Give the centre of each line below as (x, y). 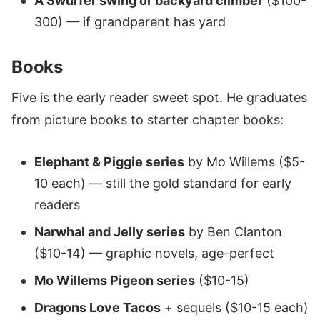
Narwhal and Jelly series (110, 231)
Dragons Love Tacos (97, 307)
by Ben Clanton (234, 231)
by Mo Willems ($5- (245, 161)
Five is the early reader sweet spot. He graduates (159, 98)
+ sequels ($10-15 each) (235, 307)
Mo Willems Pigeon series (115, 280)
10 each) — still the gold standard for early (163, 183)
